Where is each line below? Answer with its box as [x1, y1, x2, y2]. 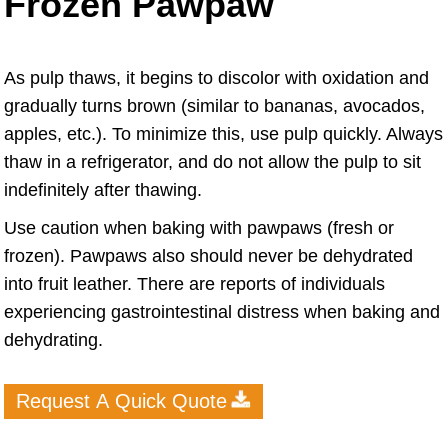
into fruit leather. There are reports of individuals [4, 274, 385, 295]
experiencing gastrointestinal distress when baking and [4, 302, 440, 323]
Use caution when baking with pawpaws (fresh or [4, 218, 394, 239]
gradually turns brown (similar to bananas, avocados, [4, 96, 425, 117]
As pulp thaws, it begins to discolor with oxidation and [4, 68, 429, 89]
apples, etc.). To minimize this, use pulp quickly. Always [4, 124, 443, 145]
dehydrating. [4, 330, 103, 351]
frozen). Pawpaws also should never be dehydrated [4, 246, 413, 267]
